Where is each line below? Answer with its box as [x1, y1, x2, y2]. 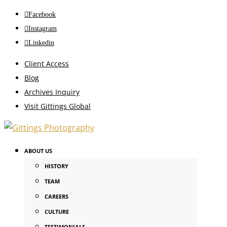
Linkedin [28, 39, 54, 47]
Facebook [28, 11, 56, 18]
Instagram [28, 25, 57, 32]
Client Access [24, 59, 69, 68]
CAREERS [45, 193, 68, 200]
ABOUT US [24, 147, 52, 155]
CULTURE [45, 208, 69, 215]
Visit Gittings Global [24, 101, 91, 111]
